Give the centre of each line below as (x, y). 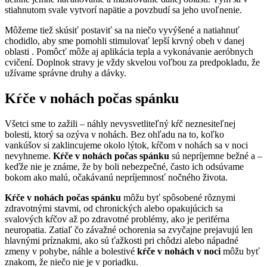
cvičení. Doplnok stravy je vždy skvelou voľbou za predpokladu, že (132, 63)
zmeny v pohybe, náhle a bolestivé (71, 251)
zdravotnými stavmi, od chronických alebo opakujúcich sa (114, 208)
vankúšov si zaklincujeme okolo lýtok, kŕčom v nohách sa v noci (126, 145)
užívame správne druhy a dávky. (66, 73)
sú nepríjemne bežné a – (216, 156)
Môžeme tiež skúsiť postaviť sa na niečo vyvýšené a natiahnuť (122, 30)
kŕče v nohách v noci (179, 251)
